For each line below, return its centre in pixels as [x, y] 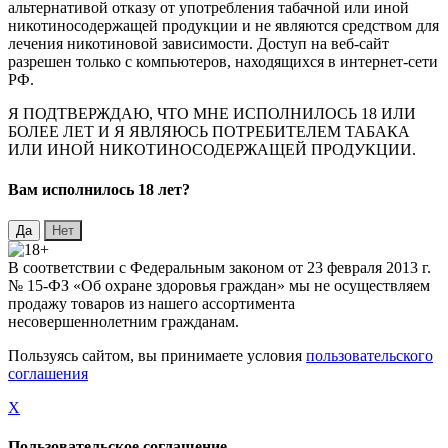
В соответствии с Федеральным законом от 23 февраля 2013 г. [219, 267]
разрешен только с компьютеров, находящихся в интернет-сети [223, 62]
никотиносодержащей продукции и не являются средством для [223, 26]
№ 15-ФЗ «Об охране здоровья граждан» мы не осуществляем [219, 285]
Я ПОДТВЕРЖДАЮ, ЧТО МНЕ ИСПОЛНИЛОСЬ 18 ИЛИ [212, 114]
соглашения [48, 373]
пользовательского [369, 355]
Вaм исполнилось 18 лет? [99, 189]
